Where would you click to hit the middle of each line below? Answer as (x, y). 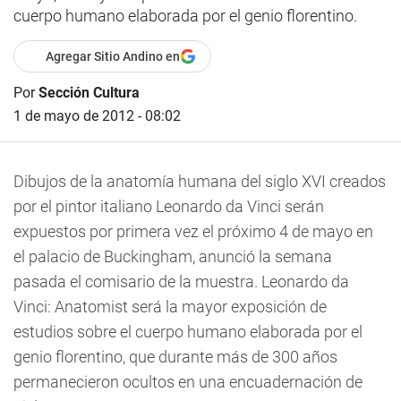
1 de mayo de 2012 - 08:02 (97, 116)
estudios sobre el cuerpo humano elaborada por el (188, 332)
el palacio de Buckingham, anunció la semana (173, 256)
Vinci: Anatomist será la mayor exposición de (170, 307)
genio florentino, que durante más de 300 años (175, 357)
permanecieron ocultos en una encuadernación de (188, 382)
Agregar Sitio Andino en (113, 56)
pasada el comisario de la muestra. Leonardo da (181, 282)
